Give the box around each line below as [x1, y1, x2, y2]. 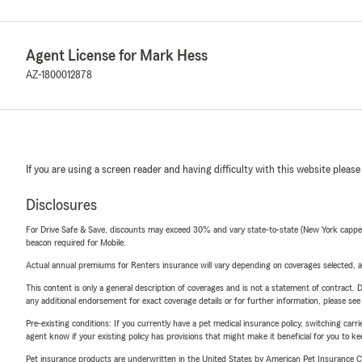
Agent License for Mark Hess [26, 48, 208, 64]
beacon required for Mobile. [26, 238, 126, 247]
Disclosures [26, 197, 97, 213]
